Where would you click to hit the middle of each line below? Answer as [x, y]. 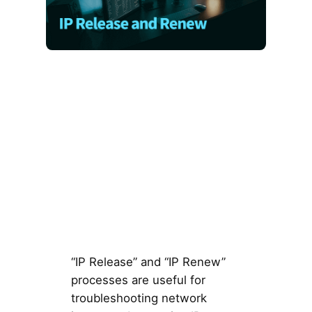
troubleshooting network [139, 298]
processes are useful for [138, 280]
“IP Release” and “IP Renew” [148, 262]
